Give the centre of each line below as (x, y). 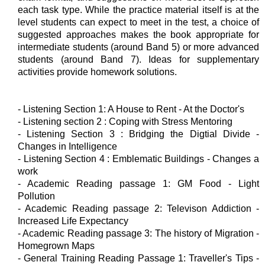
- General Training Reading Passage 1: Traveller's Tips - (138, 258)
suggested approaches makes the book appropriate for (138, 35)
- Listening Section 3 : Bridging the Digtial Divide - (138, 134)
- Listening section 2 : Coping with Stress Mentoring (125, 122)
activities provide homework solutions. (98, 72)
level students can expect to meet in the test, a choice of (138, 22)
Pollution (38, 196)
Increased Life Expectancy (73, 221)
